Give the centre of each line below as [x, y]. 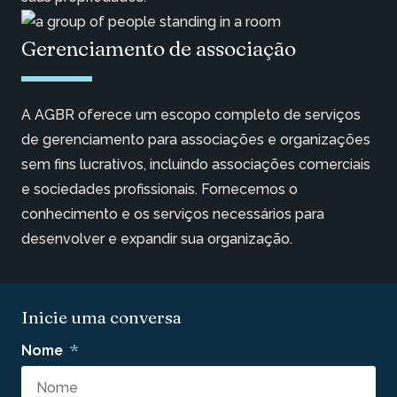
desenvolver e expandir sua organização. [157, 239]
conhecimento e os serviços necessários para [173, 214]
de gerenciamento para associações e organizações [196, 140]
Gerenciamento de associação [159, 49]
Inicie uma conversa [101, 318]
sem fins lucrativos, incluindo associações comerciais [196, 165]
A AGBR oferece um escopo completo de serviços [191, 115]
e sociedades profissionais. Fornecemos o [160, 190]
